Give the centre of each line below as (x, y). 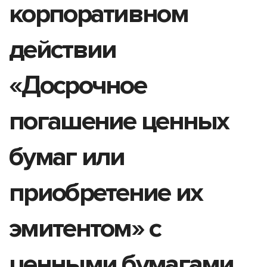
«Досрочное (78, 85)
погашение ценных (119, 121)
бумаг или (67, 156)
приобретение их (106, 192)
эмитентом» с (85, 228)
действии (63, 49)
